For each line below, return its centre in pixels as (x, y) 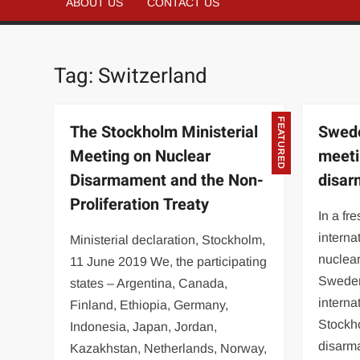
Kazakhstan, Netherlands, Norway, (169, 348)
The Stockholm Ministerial (164, 132)
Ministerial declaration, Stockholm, (168, 239)
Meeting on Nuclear (141, 156)
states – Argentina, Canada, (149, 283)
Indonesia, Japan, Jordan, (144, 326)
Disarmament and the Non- (167, 180)
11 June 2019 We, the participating (169, 261)
